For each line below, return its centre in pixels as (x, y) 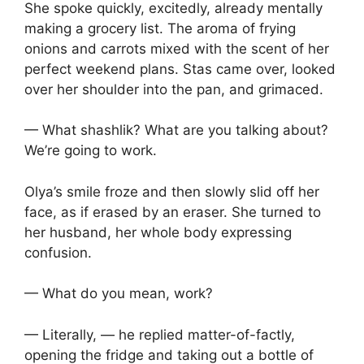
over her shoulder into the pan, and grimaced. (174, 89)
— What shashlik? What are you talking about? (176, 130)
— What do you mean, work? (119, 294)
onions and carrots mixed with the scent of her (177, 48)
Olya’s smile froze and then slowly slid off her (172, 191)
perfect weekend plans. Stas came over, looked (180, 69)
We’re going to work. (91, 151)
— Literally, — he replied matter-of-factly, (160, 334)
